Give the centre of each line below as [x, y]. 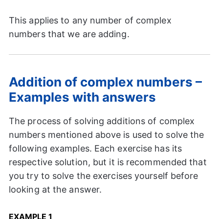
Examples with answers [82, 97]
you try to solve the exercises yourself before [103, 175]
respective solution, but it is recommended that [108, 162]
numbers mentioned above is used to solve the [106, 134]
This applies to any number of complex [90, 20]
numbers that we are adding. [69, 34]
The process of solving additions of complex [102, 121]
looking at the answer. [55, 189]
